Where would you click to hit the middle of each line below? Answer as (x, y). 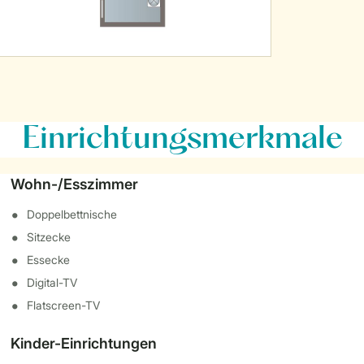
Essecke (49, 260)
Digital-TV (52, 282)
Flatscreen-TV (64, 305)
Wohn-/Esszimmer (75, 184)
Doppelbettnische (72, 214)
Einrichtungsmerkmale (182, 140)
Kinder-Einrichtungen (84, 343)
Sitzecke (49, 237)
